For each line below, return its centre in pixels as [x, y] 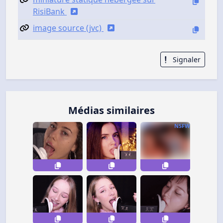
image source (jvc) [68, 28]
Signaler [186, 59]
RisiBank [50, 11]
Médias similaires [111, 111]
